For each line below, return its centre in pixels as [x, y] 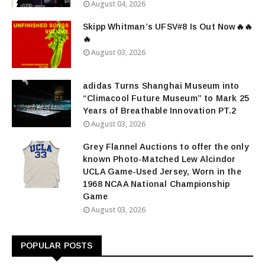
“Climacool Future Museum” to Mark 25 [166, 98]
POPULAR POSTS [57, 245]
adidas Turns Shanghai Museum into [161, 85]
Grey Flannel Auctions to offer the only [166, 146]
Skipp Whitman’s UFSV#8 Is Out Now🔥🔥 [168, 26]
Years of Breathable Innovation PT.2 [159, 110]
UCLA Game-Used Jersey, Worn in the [162, 171]
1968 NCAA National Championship [156, 184]
